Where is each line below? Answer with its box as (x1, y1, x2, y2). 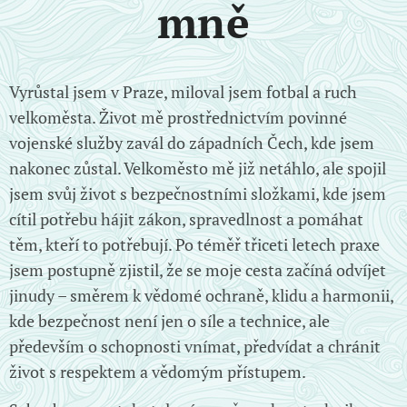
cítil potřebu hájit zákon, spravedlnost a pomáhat (9, 207, 363, 230)
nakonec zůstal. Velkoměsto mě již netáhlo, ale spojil (9, 156, 386, 179)
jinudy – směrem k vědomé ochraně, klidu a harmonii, (9, 283, 393, 306)
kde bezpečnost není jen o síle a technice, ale (9, 309, 330, 332)
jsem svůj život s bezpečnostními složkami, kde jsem (9, 182, 386, 204)
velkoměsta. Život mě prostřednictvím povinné (9, 105, 347, 128)
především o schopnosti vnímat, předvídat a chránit (9, 334, 381, 357)
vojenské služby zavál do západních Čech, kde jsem (9, 131, 374, 154)
